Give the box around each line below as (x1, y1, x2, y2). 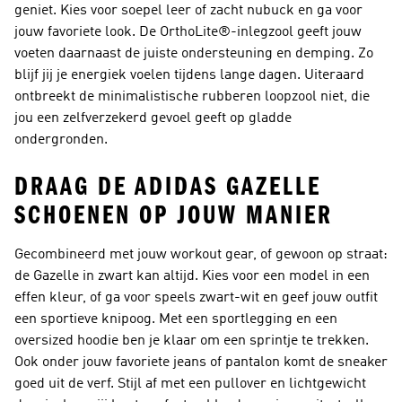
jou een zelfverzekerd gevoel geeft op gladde (14, 111, 292, 126)
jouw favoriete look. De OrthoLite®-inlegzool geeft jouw (14, 25, 362, 39)
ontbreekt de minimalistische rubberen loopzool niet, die (14, 90, 370, 104)
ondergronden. (14, 133, 108, 147)
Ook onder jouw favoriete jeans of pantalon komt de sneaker (14, 355, 388, 370)
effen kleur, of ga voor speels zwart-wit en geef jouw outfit (14, 291, 378, 305)
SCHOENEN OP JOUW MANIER (14, 200, 333, 231)
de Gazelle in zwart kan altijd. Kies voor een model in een (14, 269, 370, 284)
